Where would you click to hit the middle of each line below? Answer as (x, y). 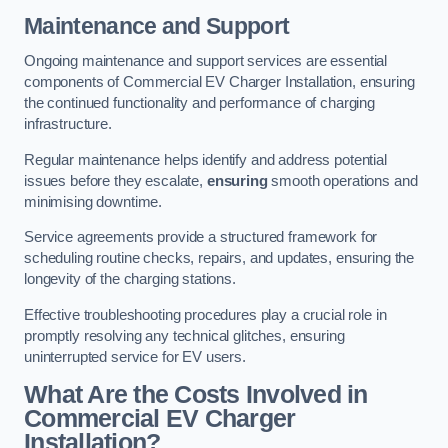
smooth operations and (342, 180)
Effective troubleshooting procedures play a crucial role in (205, 315)
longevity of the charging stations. (130, 279)
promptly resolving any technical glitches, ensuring (184, 336)
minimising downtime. (93, 201)
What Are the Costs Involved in (196, 394)
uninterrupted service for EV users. (135, 357)
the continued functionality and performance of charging (200, 103)
